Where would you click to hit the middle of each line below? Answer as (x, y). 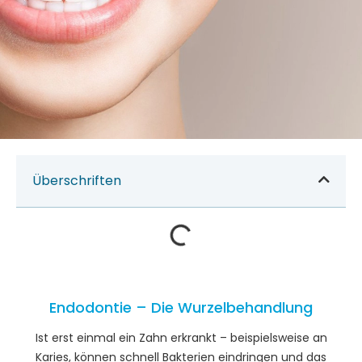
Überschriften (77, 181)
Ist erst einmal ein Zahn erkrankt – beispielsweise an (181, 338)
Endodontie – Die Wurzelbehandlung (181, 308)
